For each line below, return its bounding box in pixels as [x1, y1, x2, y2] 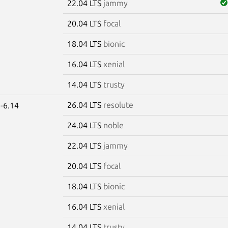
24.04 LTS [67, 120, 103, 130]
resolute [103, 100, 133, 109]
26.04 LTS [67, 100, 103, 109]
